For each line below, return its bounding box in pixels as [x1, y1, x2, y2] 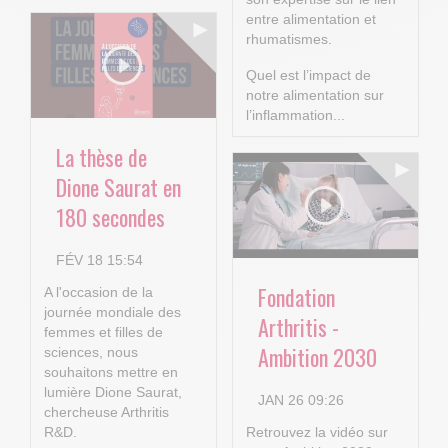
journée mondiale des [43, 304, 181, 321]
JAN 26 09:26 [258, 391, 344, 408]
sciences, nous [43, 344, 138, 361]
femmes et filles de [43, 324, 163, 341]
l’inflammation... [245, 107, 345, 124]
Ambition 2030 [258, 341, 377, 373]
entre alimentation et [245, 11, 376, 28]
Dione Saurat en [56, 171, 181, 203]
